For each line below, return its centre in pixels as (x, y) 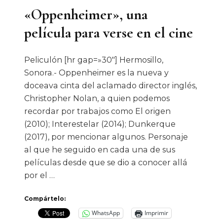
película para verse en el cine (109, 33)
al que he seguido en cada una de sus (100, 149)
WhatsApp (106, 213)
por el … (39, 175)
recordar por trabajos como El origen (97, 111)
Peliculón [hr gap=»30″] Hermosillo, (94, 60)
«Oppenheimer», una (86, 14)
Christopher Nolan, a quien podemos (97, 98)
